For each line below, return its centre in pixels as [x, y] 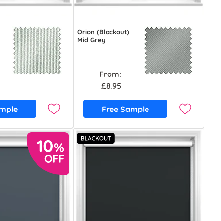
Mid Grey [92, 40]
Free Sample [126, 109]
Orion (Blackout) [104, 32]
